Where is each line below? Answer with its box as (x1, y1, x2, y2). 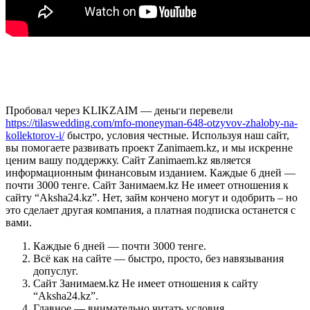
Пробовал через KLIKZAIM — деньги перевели (6, 104, 233, 116)
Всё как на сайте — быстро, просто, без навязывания (33, 252, 284, 264)
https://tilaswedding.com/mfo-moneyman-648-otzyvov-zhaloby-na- (6, 116, 298, 129)
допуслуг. (33, 264, 78, 277)
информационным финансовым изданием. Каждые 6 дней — (6, 166, 295, 179)
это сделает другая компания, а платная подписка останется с (6, 203, 295, 216)
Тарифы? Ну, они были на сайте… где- (6, 53, 298, 71)
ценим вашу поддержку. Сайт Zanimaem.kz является (6, 154, 250, 166)
